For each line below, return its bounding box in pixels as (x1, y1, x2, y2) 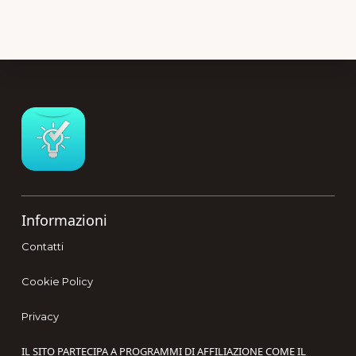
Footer (99, 102, 176, 137)
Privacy (21, 310, 59, 323)
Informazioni (21, 211, 107, 230)
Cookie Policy (21, 275, 93, 288)
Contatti (21, 240, 64, 253)
